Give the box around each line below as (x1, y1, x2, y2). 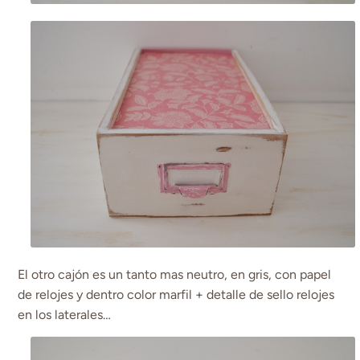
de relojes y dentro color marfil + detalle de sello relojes (18, 287, 335, 303)
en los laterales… (18, 307, 112, 323)
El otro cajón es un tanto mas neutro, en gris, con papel (18, 267, 332, 283)
